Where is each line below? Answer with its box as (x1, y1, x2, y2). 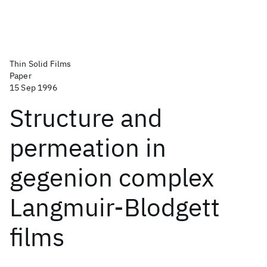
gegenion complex (10, 161, 214, 194)
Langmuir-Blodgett (10, 191, 220, 223)
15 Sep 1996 (10, 82, 57, 93)
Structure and (10, 101, 162, 134)
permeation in (10, 131, 166, 164)
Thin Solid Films (10, 58, 72, 69)
